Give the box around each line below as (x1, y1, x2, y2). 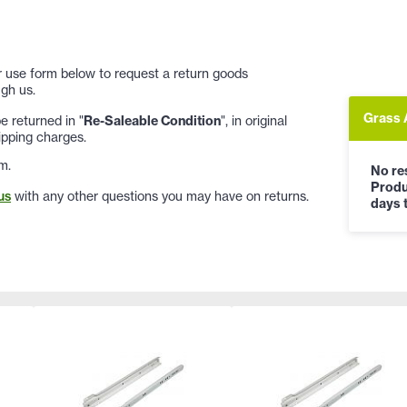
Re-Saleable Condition (84, 112, 221, 129)
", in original (221, 112, 287, 128)
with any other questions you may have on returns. (11, 187, 309, 203)
